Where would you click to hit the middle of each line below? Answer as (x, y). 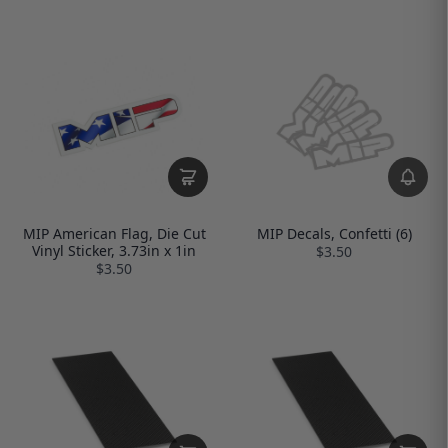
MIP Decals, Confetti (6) (334, 233)
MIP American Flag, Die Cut (114, 233)
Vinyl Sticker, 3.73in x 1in (114, 250)
